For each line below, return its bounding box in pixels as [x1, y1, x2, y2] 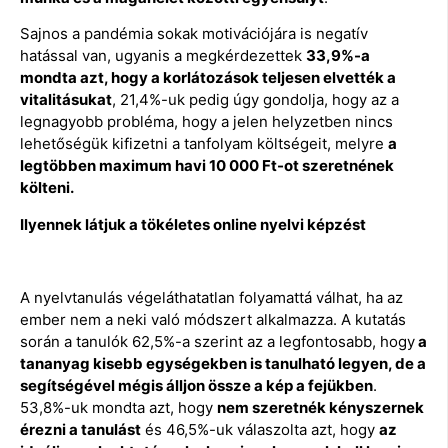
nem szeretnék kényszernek [217, 397, 424, 417]
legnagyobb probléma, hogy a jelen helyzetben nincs [20, 112, 393, 132]
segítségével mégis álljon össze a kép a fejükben [20, 375, 373, 395]
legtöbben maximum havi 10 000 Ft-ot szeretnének [20, 156, 394, 176]
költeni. [20, 178, 74, 198]
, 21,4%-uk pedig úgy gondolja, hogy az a [112, 90, 399, 110]
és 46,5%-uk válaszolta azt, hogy [141, 419, 379, 439]
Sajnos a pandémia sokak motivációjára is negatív [20, 24, 368, 44]
